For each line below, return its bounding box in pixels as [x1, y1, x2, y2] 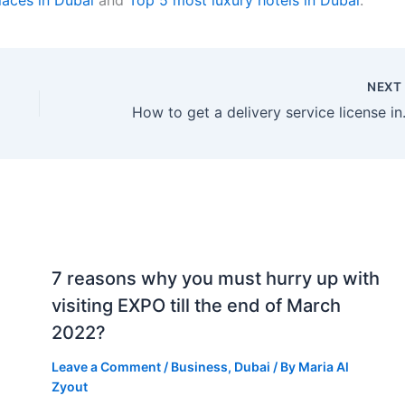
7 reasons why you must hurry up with [51, 268, 380, 290]
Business [170, 359, 228, 375]
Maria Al [297, 359, 349, 375]
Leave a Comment [51, 359, 161, 375]
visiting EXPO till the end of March [51, 295, 341, 317]
